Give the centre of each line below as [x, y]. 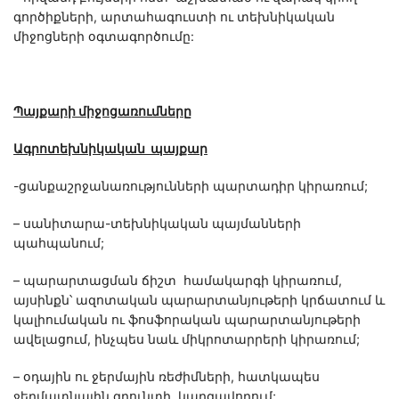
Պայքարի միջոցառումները [102, 111]
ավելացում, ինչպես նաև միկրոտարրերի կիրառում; [187, 339]
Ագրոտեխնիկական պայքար [110, 149]
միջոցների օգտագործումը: [104, 37]
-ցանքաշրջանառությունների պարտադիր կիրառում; [191, 186]
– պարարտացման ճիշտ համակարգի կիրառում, [178, 281]
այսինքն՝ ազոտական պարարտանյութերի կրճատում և [199, 300]
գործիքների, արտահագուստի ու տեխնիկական [174, 17]
